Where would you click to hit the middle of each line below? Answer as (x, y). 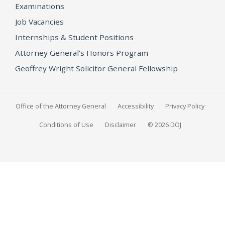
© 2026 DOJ (164, 124)
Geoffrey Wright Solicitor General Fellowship (96, 68)
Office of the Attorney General (61, 106)
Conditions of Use (66, 124)
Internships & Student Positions (74, 37)
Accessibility (136, 106)
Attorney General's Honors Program (82, 52)
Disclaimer (120, 124)
